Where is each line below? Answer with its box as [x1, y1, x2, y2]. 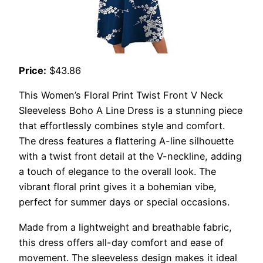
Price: [19, 65, 46, 77]
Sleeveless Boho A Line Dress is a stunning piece [19, 104, 242, 117]
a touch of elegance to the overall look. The [19, 166, 216, 178]
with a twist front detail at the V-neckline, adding [19, 150, 242, 163]
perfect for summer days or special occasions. [19, 196, 230, 208]
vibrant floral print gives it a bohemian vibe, [19, 181, 217, 193]
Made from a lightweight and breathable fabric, [19, 221, 232, 233]
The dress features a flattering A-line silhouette [19, 135, 234, 147]
